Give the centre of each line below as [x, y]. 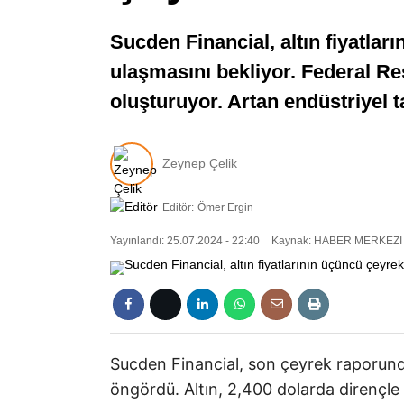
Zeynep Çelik [200, 164]
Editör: [178, 207]
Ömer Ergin [225, 207]
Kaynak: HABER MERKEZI [335, 241]
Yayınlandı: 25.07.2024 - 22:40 [185, 241]
